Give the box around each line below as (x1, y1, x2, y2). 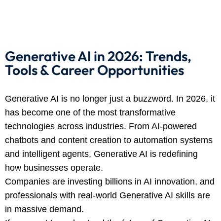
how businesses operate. (5, 163, 103, 173)
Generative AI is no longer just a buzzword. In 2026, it (5, 94, 215, 104)
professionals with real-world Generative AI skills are (5, 190, 210, 200)
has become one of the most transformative (5, 108, 176, 117)
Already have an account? (57, 25, 142, 35)
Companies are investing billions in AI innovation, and (5, 177, 215, 186)
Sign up (94, 8, 127, 21)
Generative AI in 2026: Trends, (5, 47, 191, 65)
